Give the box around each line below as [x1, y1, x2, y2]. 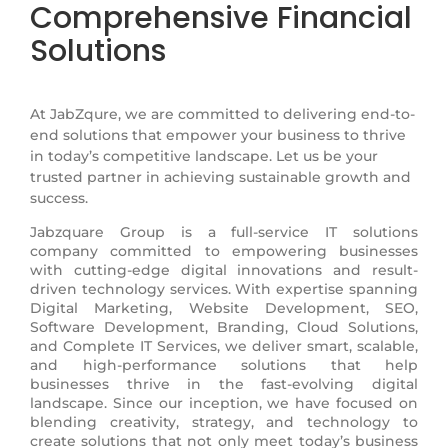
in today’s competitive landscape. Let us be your [30, 146, 378, 165]
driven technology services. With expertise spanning [30, 280, 418, 299]
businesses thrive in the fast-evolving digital [30, 375, 418, 394]
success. [30, 188, 88, 207]
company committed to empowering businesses [30, 242, 418, 261]
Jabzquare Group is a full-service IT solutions [30, 223, 418, 242]
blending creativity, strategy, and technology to [30, 413, 418, 432]
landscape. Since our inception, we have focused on [30, 394, 418, 413]
